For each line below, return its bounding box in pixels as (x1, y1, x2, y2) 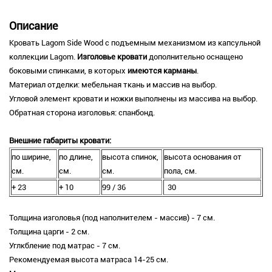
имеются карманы (127, 66, 197, 76)
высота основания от (164, 152, 242, 162)
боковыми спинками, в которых (9, 66, 127, 76)
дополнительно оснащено (147, 52, 243, 62)
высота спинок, (102, 152, 158, 162)
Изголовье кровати (77, 52, 147, 62)
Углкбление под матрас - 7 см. (9, 241, 120, 251)
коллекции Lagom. (9, 52, 77, 62)
